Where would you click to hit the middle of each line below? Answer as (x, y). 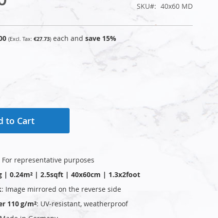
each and (69, 38)
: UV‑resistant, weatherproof (82, 203)
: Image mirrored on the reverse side (61, 189)
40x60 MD (177, 6)
